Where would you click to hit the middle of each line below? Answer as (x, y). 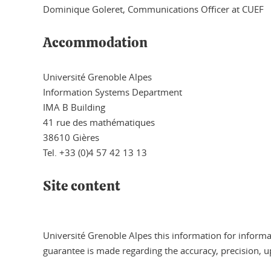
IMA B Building (74, 107)
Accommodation (95, 43)
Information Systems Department (113, 92)
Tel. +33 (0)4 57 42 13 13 (95, 152)
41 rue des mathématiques (99, 122)
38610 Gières (71, 137)
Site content (82, 187)
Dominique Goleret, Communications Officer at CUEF (153, 9)
